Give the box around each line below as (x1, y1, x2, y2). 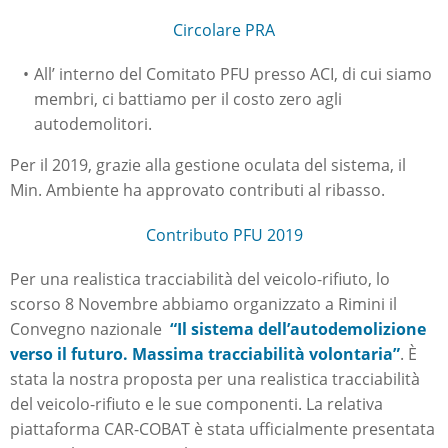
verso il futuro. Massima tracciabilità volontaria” (10, 343, 400, 366)
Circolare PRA (173, 19, 275, 42)
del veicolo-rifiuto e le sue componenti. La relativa (10, 393, 383, 416)
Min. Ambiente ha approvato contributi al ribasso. (10, 179, 389, 202)
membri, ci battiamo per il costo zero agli (34, 88, 342, 111)
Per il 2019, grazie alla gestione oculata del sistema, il (10, 154, 406, 177)
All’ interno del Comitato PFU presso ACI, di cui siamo (33, 63, 432, 86)
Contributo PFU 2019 (145, 224, 303, 247)
